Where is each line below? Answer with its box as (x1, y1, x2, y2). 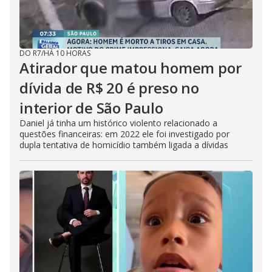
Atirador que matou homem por (19, 58, 242, 78)
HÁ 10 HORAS (44, 48, 90, 58)
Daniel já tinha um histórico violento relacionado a (19, 117, 217, 129)
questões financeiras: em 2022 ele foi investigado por (19, 128, 229, 140)
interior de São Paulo (19, 98, 163, 118)
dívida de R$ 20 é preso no (19, 78, 199, 98)
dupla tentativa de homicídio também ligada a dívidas (19, 139, 228, 151)
